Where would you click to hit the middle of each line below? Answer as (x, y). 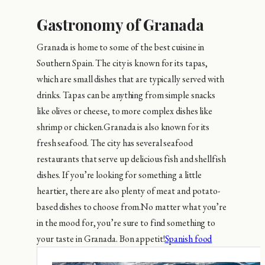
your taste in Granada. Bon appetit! (101, 238)
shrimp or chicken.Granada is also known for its (123, 127)
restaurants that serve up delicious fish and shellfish (131, 159)
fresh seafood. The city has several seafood (115, 143)
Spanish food (188, 238)
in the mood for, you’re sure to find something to (126, 222)
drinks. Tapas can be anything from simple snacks (126, 95)
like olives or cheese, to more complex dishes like (125, 111)
